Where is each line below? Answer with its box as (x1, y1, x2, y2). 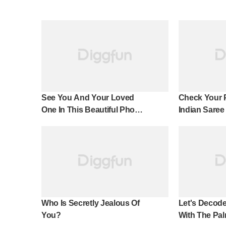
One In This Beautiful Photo (41, 105, 142, 114)
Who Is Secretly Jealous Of (41, 199, 140, 208)
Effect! (41, 117, 65, 126)
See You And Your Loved (41, 93, 134, 102)
